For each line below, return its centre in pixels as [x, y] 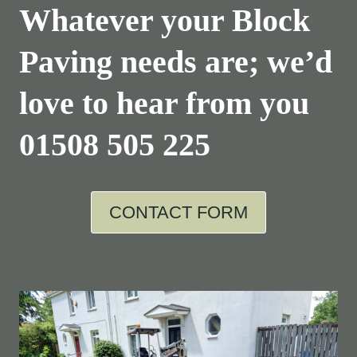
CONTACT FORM [178, 212]
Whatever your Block [165, 21]
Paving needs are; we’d [176, 62]
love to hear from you [164, 104]
